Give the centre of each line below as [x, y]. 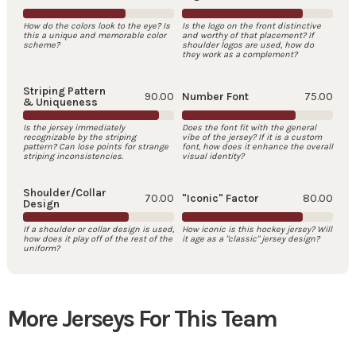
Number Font [215, 97]
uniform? [41, 249]
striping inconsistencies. [73, 157]
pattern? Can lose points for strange [95, 147]
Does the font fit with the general [249, 128]
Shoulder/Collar [64, 193]
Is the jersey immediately [74, 128]
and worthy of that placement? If [248, 36]
